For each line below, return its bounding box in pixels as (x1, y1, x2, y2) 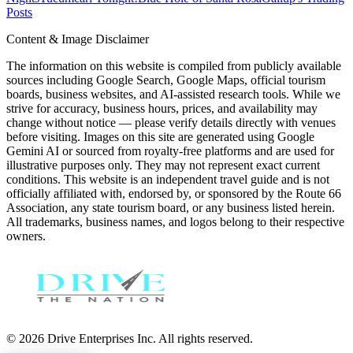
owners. (6, 229, 46, 243)
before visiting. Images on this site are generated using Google (6, 129, 314, 143)
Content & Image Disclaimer (6, 32, 149, 46)
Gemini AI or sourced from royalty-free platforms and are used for (6, 143, 334, 158)
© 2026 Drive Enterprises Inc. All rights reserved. (6, 331, 253, 345)
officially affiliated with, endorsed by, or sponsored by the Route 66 (6, 186, 341, 200)
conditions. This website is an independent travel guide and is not (6, 172, 329, 186)
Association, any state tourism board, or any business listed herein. (6, 200, 335, 214)
